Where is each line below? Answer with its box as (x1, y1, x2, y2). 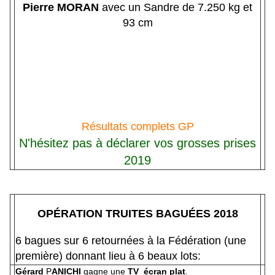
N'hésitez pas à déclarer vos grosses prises (19, 136, 256, 150)
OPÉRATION (37, 207, 103, 220)
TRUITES (102, 207, 156, 220)
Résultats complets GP (81, 120, 194, 133)
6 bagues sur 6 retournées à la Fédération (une (15, 234, 246, 247)
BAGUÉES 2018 (155, 207, 238, 220)
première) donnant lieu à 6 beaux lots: (15, 250, 201, 262)
